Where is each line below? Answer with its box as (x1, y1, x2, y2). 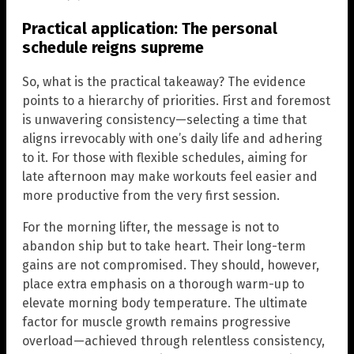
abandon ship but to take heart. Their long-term (22, 239, 306, 254)
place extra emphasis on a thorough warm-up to (22, 277, 304, 292)
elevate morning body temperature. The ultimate (22, 296, 307, 311)
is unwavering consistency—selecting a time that (22, 112, 307, 128)
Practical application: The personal (22, 19, 277, 39)
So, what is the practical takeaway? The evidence (22, 74, 306, 90)
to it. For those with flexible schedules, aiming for (22, 150, 307, 166)
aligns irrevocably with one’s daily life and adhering (22, 131, 322, 147)
